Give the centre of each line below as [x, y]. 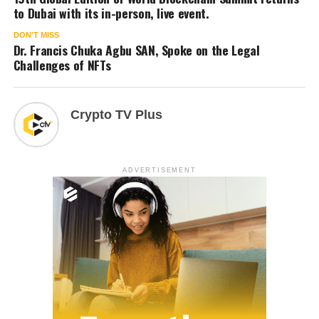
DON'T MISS [36, 35]
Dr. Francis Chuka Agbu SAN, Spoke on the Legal [136, 50]
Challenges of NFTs [62, 65]
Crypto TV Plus [116, 115]
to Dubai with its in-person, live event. [111, 13]
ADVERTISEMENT [159, 171]
